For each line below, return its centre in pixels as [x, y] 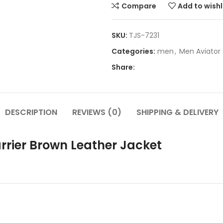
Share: [123, 67]
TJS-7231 [144, 36]
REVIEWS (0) [97, 112]
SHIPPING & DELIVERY [177, 112]
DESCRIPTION [31, 112]
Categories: [133, 52]
